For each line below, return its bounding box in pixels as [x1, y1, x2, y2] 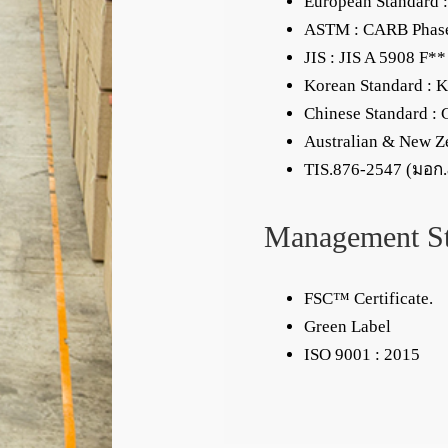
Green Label [304, 317, 391, 336]
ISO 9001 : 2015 [304, 345, 420, 364]
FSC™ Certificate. [304, 289, 433, 308]
